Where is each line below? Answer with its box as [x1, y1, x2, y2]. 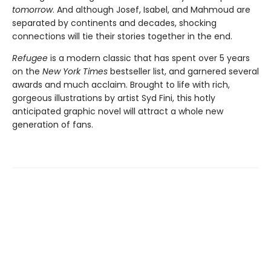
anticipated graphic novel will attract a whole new [12, 105, 223, 117]
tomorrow [12, 4, 53, 16]
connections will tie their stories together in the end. [12, 30, 232, 42]
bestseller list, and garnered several [108, 65, 259, 77]
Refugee [12, 52, 48, 64]
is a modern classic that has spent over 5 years [48, 52, 250, 64]
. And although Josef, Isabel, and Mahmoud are [53, 4, 250, 16]
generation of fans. [12, 119, 93, 131]
